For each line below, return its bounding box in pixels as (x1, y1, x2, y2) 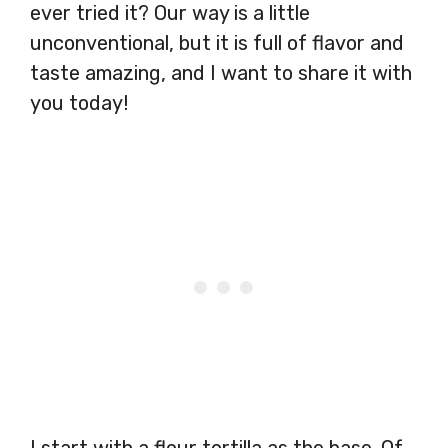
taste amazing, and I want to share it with (30, 60, 412, 85)
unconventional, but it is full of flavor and (30, 30, 404, 55)
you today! (30, 90, 128, 115)
